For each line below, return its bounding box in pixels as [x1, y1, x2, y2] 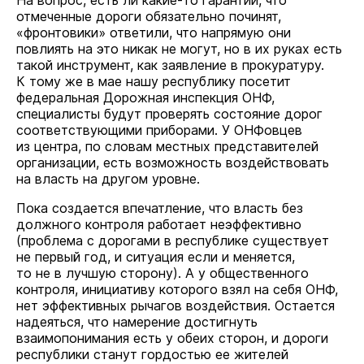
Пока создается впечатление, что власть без [16, 200, 303, 216]
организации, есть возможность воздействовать [16, 154, 329, 171]
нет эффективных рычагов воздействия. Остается [16, 297, 335, 314]
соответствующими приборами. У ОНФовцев [16, 122, 302, 138]
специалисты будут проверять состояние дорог [16, 106, 323, 122]
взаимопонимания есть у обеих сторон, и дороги [16, 330, 328, 346]
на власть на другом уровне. [16, 171, 200, 187]
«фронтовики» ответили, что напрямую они [16, 24, 291, 41]
